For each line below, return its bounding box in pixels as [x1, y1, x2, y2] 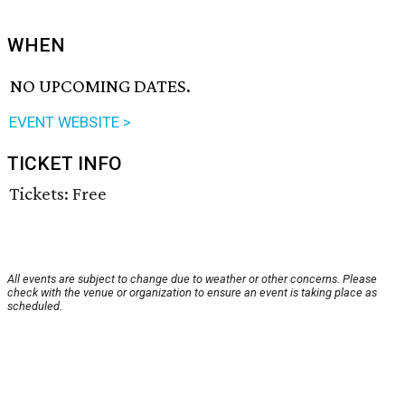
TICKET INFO [7, 153, 122, 175]
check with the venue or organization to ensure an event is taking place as [7, 286, 377, 300]
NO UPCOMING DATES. [10, 75, 192, 98]
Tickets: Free [9, 183, 107, 205]
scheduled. [7, 299, 62, 314]
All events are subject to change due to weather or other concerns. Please [7, 272, 377, 287]
